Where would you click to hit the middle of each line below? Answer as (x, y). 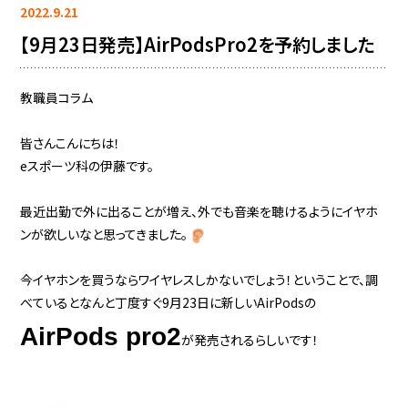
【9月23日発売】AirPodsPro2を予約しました (198, 44)
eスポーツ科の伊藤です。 (87, 166)
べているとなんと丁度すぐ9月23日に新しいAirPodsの (168, 302)
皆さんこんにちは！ (71, 143)
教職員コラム (57, 97)
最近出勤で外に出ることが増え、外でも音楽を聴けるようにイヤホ (199, 211)
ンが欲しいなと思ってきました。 (104, 234)
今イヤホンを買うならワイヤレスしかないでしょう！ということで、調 (199, 280)
